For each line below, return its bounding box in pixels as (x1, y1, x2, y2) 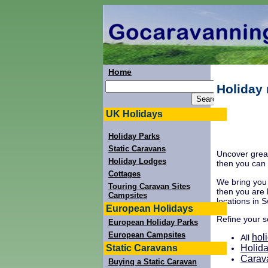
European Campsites (108, 230, 185, 239)
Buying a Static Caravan (108, 257, 197, 266)
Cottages (108, 169, 141, 178)
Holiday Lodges (108, 157, 166, 166)
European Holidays (106, 203, 193, 214)
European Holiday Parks (108, 218, 198, 227)
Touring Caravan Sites (108, 182, 190, 191)
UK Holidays (106, 109, 163, 119)
